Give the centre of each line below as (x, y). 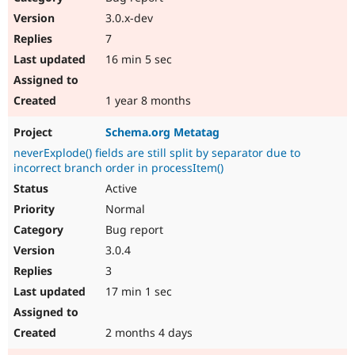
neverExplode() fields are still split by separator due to (157, 153)
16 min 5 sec (137, 59)
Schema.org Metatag (162, 132)
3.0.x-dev (128, 18)
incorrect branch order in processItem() (118, 168)
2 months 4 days (147, 333)
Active (120, 189)
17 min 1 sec (137, 292)
